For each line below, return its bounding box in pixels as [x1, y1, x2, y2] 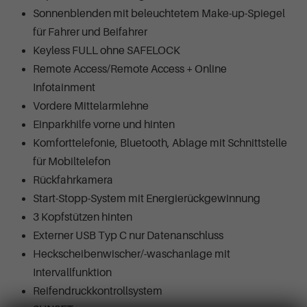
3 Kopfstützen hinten [33, 211, 132, 224]
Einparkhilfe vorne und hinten [33, 119, 175, 132]
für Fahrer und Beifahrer [33, 26, 147, 39]
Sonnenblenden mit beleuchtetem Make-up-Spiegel [33, 8, 285, 21]
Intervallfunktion [33, 267, 112, 280]
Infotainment [33, 82, 95, 95]
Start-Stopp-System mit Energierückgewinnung [33, 193, 260, 206]
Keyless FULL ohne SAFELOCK [33, 45, 180, 58]
